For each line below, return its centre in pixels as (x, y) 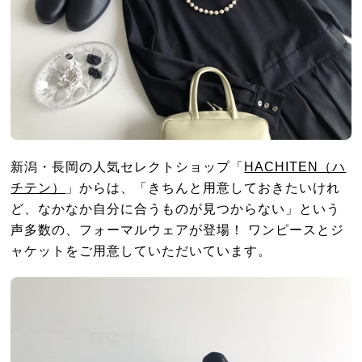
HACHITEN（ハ (295, 166)
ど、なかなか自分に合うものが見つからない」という (176, 208)
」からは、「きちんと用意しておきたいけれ (203, 187)
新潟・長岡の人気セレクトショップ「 (128, 166)
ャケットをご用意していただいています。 (141, 250)
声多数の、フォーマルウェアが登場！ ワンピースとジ (178, 229)
